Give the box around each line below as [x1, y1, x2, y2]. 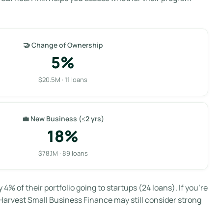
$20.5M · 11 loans [38, 75, 87, 84]
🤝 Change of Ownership [23, 40, 103, 50]
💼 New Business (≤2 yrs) [22, 113, 104, 123]
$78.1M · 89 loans [38, 148, 88, 158]
